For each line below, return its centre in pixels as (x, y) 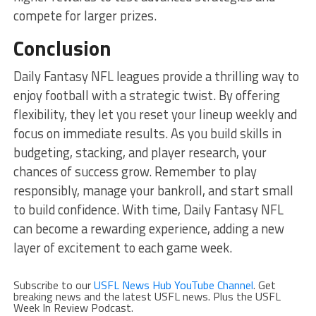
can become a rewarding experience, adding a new (148, 228)
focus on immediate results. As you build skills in (147, 133)
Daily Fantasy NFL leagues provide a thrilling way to (156, 76)
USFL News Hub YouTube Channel (173, 285)
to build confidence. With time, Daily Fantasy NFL (148, 209)
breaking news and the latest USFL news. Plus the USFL (147, 296)
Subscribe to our (53, 285)
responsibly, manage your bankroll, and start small (153, 190)
